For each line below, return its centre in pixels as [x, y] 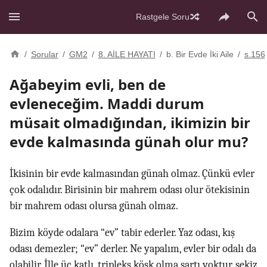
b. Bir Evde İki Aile [200, 54]
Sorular [44, 54]
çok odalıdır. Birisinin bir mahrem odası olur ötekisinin [130, 190]
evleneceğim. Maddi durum [107, 103]
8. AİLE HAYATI [127, 54]
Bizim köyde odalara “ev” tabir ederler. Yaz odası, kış [122, 233]
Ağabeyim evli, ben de [88, 84]
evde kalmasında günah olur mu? [129, 142]
